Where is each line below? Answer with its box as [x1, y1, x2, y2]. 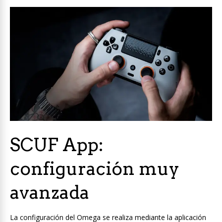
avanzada [10, 181, 89, 203]
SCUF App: [10, 133, 104, 156]
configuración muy [10, 157, 179, 179]
